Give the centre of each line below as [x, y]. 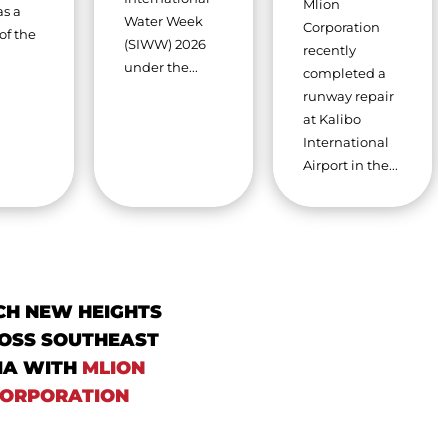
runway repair [348, 96]
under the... [160, 66]
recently [329, 50]
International [345, 142]
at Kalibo [331, 119]
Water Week [163, 20]
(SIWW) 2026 [164, 43]
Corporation [341, 27]
